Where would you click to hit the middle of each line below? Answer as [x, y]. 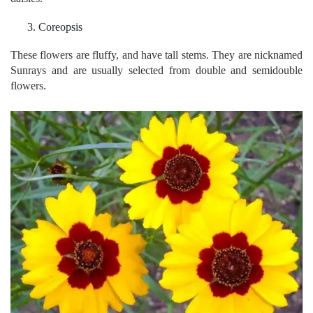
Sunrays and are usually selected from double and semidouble [156, 70]
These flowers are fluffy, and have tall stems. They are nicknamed [156, 54]
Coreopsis [60, 27]
